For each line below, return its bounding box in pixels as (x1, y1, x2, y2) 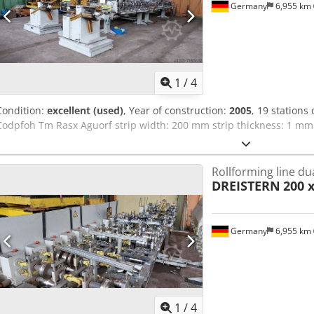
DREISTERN (211, 177, 280, 194)
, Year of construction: (123, 103, 229, 117)
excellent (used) (47, 103, 123, 117)
